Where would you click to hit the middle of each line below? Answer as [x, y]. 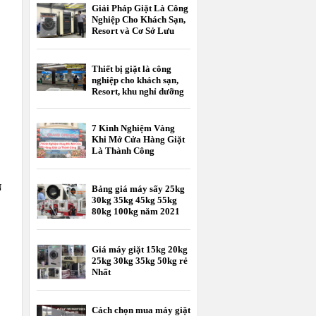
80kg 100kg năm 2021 [136, 212]
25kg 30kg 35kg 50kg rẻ [140, 261]
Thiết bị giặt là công [132, 69]
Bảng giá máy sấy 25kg [138, 189]
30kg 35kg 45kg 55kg [134, 200]
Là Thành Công [123, 151]
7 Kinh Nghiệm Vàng [133, 128]
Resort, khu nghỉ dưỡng [138, 92]
